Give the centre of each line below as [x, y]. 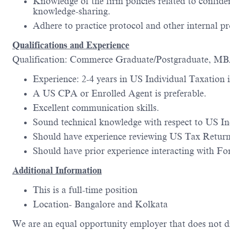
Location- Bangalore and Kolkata [100, 205]
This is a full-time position [87, 190]
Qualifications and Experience [71, 45]
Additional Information [57, 171]
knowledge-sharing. [72, 12]
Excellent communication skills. [96, 108]
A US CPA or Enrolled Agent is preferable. [120, 94]
